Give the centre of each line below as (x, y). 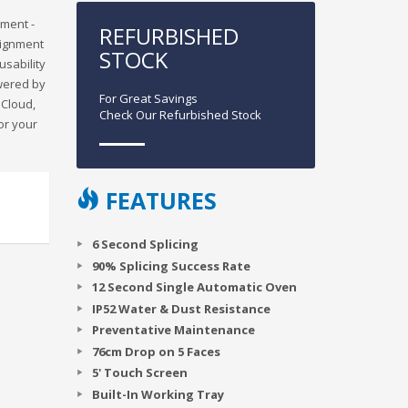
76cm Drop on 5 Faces (156, 351)
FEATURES (158, 200)
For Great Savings (148, 98)
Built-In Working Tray (158, 394)
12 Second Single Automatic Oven (194, 286)
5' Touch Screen (139, 372)
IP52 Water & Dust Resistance (181, 308)
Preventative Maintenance (173, 329)
